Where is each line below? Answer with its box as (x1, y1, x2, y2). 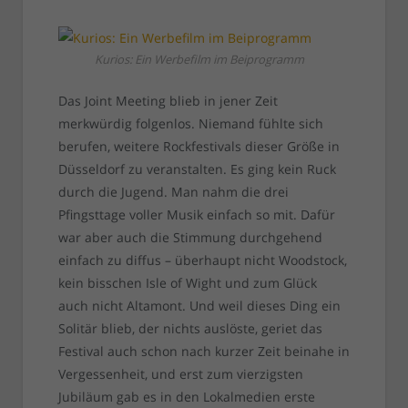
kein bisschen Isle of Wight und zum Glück (57, 274, 317, 292)
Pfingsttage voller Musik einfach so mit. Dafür (57, 206, 335, 224)
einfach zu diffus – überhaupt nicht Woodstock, (57, 251, 347, 270)
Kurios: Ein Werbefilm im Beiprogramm (95, 51, 304, 68)
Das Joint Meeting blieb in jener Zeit (57, 92, 278, 110)
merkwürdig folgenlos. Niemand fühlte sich (57, 115, 323, 133)
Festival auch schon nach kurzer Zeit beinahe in (57, 342, 350, 361)
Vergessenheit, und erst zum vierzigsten (57, 365, 303, 383)
